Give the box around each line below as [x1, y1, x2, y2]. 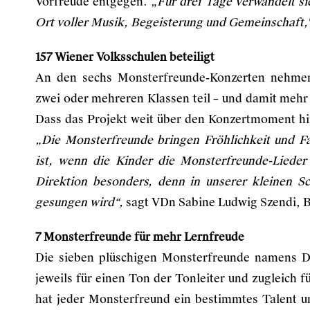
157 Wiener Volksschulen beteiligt [35, 50, 215, 64]
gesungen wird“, [35, 195, 123, 210]
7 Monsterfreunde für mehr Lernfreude [35, 230, 244, 244]
